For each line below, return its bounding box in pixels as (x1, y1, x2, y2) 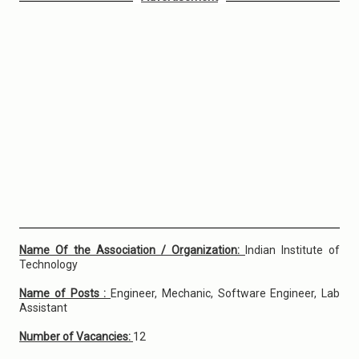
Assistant (19, 301, 67, 314)
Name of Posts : (19, 287, 111, 300)
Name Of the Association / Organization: (19, 244, 245, 256)
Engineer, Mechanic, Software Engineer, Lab (111, 287, 340, 300)
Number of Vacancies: (19, 330, 133, 343)
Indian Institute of (245, 244, 340, 256)
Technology (19, 258, 78, 271)
